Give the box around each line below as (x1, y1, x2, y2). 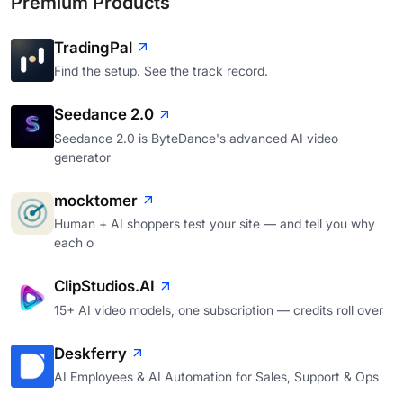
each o (54, 235, 94, 251)
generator (54, 148, 111, 165)
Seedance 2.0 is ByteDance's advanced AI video (54, 130, 338, 146)
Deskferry (54, 344, 127, 363)
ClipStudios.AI (54, 277, 155, 296)
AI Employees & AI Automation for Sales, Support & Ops (54, 369, 379, 385)
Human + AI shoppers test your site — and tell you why (54, 216, 375, 232)
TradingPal (54, 39, 132, 57)
